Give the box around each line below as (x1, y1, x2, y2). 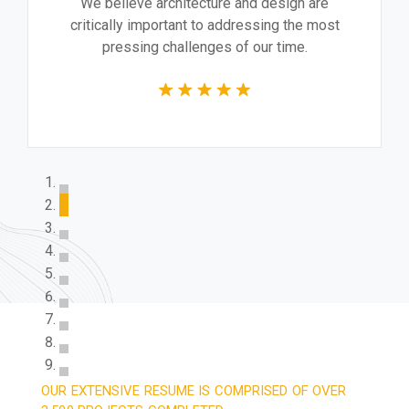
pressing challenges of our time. (101, 37, 308, 56)
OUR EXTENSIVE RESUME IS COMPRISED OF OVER (41, 382, 347, 399)
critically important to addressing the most (69, 16, 340, 34)
